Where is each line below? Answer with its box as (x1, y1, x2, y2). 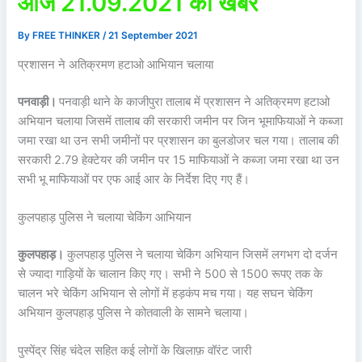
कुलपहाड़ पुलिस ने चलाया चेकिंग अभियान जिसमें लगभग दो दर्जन (64, 247, 339, 263)
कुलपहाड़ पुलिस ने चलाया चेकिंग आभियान (18, 210, 192, 225)
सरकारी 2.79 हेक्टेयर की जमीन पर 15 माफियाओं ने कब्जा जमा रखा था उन (18, 152, 340, 167)
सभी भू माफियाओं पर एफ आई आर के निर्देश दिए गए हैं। (18, 171, 250, 187)
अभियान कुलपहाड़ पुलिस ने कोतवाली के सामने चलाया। (18, 305, 250, 321)
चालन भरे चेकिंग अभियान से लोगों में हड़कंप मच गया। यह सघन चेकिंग (18, 286, 314, 301)
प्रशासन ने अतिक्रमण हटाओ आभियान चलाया (18, 57, 214, 72)
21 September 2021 (108, 30, 199, 42)
